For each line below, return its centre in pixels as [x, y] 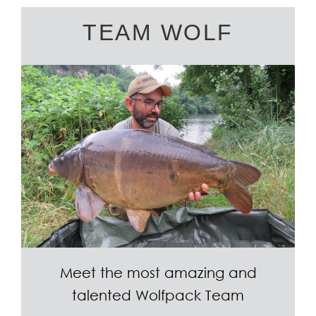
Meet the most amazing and [158, 272]
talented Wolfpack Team [158, 295]
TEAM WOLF [158, 33]
